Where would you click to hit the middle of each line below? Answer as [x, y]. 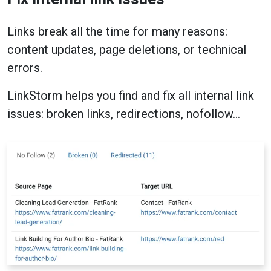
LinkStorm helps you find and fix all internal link [131, 95]
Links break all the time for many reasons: [117, 31]
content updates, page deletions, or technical [127, 49]
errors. [25, 67]
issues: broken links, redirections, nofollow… [124, 113]
